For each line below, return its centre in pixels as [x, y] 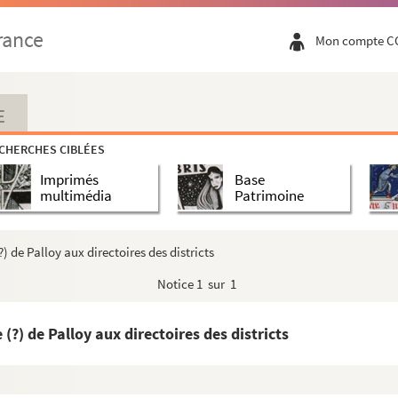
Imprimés [69, 179]
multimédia [76, 195]
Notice [177, 284]
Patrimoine [269, 195]
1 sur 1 [216, 284]
